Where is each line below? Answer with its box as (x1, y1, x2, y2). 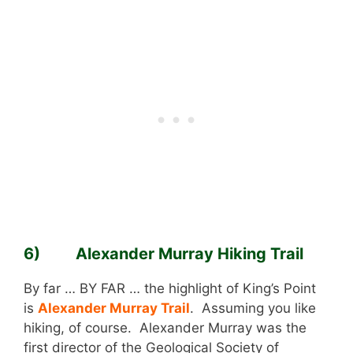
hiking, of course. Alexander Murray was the (24, 319, 307, 336)
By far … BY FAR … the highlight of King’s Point (24, 280, 316, 296)
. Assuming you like (190, 299, 316, 316)
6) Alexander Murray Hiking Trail (24, 243, 303, 263)
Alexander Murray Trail (38, 299, 190, 316)
